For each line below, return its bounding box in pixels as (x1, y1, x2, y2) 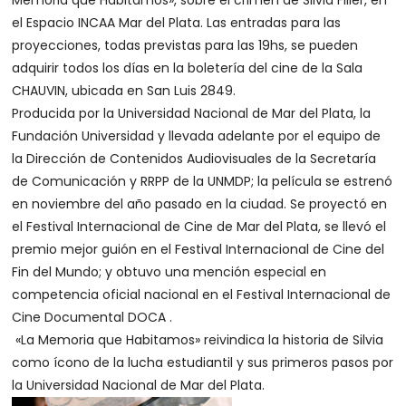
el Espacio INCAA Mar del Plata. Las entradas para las (12, 14, 342, 32)
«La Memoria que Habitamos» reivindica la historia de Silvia (12, 331, 384, 349)
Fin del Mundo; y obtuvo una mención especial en (12, 263, 327, 281)
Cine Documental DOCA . (12, 308, 173, 326)
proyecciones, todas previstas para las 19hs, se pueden (12, 36, 359, 54)
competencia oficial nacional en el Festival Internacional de (12, 285, 391, 304)
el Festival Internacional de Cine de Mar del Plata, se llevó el (12, 217, 387, 236)
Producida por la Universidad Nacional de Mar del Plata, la (12, 104, 372, 122)
